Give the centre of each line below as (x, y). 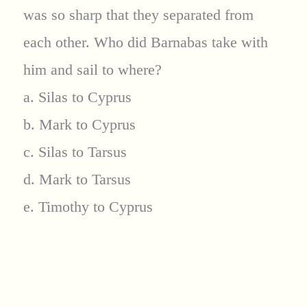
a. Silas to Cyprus (77, 97)
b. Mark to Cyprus (79, 125)
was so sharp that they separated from (138, 15)
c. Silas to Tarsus (75, 152)
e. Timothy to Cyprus (88, 207)
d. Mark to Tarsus (77, 180)
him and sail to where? (92, 70)
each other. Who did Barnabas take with (145, 42)
